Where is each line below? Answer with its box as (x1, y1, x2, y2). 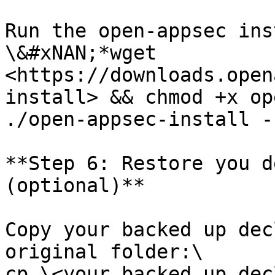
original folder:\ (5, 241, 203, 263)
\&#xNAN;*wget (5, 42, 157, 64)
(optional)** (5, 174, 145, 196)
